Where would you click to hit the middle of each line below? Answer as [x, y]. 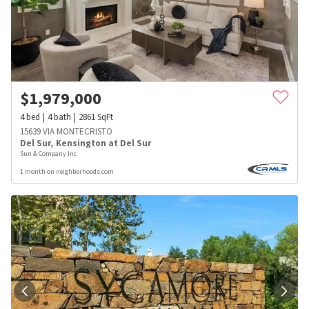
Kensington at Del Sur [103, 143]
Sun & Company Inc [48, 154]
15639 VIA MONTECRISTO [66, 132]
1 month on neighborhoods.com [67, 172]
